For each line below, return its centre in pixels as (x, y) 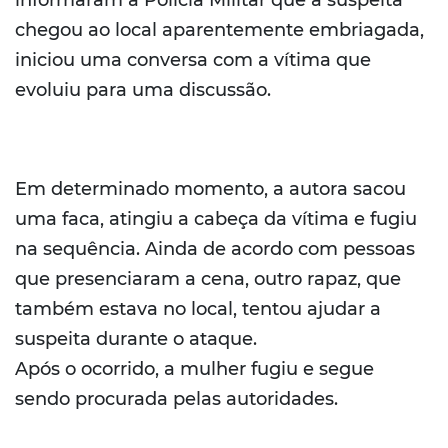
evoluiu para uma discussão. (143, 90)
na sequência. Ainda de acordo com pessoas (215, 249)
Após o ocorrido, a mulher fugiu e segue (194, 369)
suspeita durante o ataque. (136, 339)
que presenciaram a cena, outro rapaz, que (208, 279)
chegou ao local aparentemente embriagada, (219, 30)
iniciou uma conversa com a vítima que (193, 60)
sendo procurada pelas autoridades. (176, 399)
